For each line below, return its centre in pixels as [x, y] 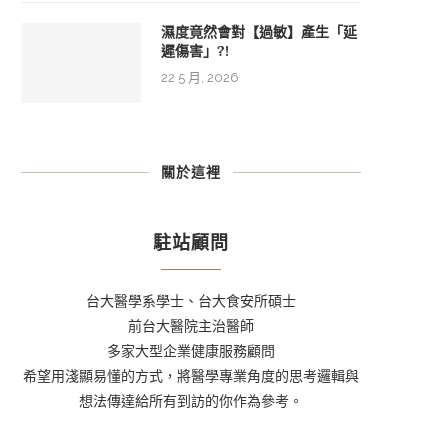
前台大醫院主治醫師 [191, 326]
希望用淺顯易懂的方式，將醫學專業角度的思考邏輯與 [191, 376]
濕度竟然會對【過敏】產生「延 [259, 32]
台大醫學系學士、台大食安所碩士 [191, 301]
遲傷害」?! [195, 51]
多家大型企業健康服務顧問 [191, 351]
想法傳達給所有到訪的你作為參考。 [191, 401]
